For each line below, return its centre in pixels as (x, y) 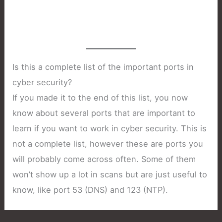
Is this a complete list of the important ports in (103, 67)
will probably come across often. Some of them (104, 159)
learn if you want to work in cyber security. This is (110, 129)
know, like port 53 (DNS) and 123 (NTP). (90, 190)
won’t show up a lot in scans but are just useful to (110, 175)
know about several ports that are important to (104, 113)
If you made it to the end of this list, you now (100, 98)
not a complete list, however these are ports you (108, 144)
